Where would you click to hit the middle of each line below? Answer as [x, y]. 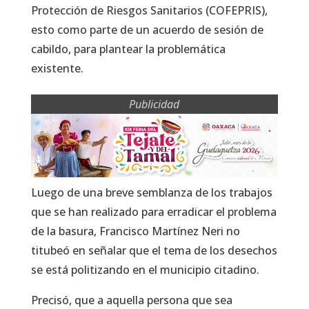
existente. [57, 69]
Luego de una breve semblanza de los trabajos [151, 193]
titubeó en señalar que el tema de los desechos [154, 251]
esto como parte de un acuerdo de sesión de [147, 30]
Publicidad [154, 104]
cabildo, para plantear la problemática [128, 49]
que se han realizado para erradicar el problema [153, 212]
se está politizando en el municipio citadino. [145, 270]
